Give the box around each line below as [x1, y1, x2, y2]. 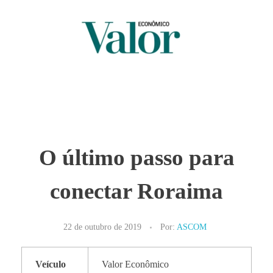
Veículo [35, 259, 66, 270]
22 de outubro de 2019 [63, 222, 141, 232]
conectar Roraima [50, 179, 223, 204]
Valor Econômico [102, 259, 169, 270]
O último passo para [38, 145, 235, 171]
